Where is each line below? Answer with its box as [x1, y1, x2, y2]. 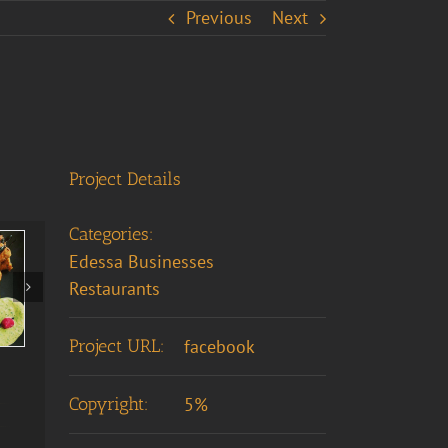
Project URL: [68, 335, 165, 357]
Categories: [68, 223, 154, 245]
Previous [186, 6, 252, 29]
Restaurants [68, 277, 160, 300]
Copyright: [68, 393, 149, 415]
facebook [183, 335, 255, 358]
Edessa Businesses [68, 250, 214, 273]
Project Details [68, 168, 181, 190]
